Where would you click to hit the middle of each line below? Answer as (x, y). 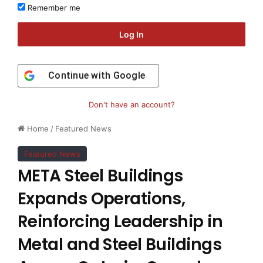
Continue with (81, 76)
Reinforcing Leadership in (120, 222)
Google (129, 76)
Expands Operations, (102, 199)
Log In (131, 35)
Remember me (53, 8)
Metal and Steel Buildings (120, 245)
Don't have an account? (131, 105)
